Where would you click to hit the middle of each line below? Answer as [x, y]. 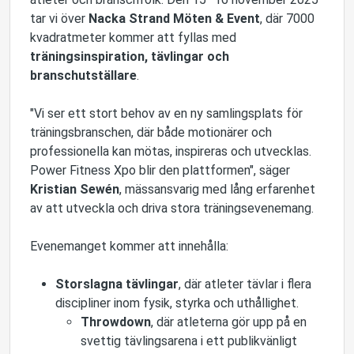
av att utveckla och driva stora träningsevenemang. [173, 208]
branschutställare [83, 75]
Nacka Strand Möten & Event [174, 19]
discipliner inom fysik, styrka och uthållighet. [180, 303]
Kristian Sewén [75, 189]
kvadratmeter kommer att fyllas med [133, 38]
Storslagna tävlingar [117, 284]
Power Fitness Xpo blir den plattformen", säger [160, 170]
